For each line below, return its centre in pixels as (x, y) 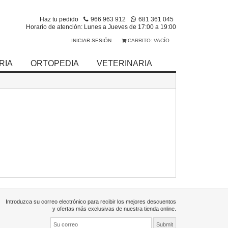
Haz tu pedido (59, 19)
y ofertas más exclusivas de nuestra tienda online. (114, 209)
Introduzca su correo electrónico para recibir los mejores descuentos (91, 202)
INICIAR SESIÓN (91, 40)
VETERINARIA (124, 63)
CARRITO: (140, 40)
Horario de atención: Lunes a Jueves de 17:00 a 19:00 (101, 27)
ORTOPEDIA (55, 63)
